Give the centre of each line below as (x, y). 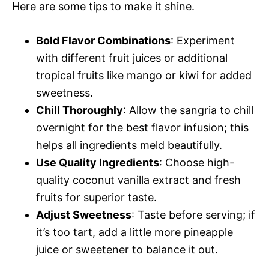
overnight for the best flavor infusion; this (142, 127)
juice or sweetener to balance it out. (127, 249)
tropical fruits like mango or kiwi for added (144, 75)
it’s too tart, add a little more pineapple (134, 232)
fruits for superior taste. (96, 197)
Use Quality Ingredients (98, 162)
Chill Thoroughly (80, 110)
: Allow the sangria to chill (188, 110)
